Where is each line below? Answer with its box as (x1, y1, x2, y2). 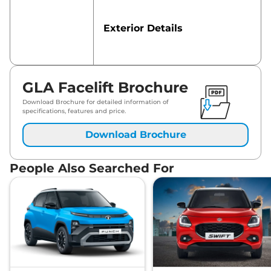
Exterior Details (103, 22, 183, 34)
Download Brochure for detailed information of (22, 98, 169, 106)
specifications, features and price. (22, 107, 126, 115)
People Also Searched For (10, 161, 174, 175)
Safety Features (103, 66, 183, 77)
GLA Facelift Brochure (22, 79, 188, 96)
